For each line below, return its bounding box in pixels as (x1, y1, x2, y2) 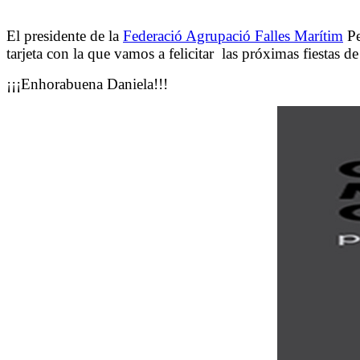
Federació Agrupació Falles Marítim (123, 27, 343, 44)
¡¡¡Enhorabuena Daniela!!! (6, 75, 168, 92)
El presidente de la (6, 27, 123, 44)
